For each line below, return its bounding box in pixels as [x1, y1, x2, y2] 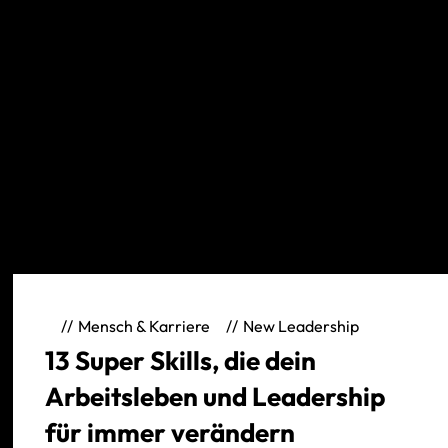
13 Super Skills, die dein [45, 344, 317, 377]
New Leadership [243, 315, 360, 336]
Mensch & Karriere [78, 315, 211, 336]
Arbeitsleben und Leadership [45, 380, 386, 413]
